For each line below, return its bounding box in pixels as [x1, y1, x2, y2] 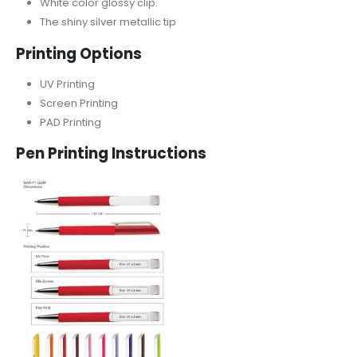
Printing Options [16, 43, 142, 64]
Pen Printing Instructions [16, 143, 206, 164]
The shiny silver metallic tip [39, 14, 176, 29]
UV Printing [39, 76, 95, 92]
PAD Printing [39, 114, 101, 130]
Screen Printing [39, 95, 118, 111]
